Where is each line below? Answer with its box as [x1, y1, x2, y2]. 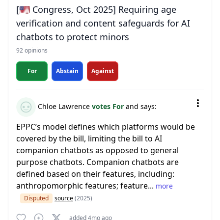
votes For [92, 101, 126, 111]
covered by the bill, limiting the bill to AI [16, 133, 162, 144]
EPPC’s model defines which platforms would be [16, 121, 195, 132]
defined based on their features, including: [16, 168, 174, 179]
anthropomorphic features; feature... [16, 180, 156, 191]
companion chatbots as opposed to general [16, 145, 179, 156]
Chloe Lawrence [36, 101, 92, 111]
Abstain [56, 67, 79, 75]
